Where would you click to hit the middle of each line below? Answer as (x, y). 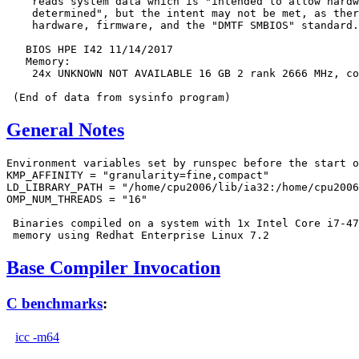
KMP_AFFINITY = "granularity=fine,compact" (138, 175)
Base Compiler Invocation (113, 268)
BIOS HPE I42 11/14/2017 (90, 50)
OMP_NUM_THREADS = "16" (77, 200)
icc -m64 (37, 337)
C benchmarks (54, 303)
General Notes (65, 130)
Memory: (38, 62)
